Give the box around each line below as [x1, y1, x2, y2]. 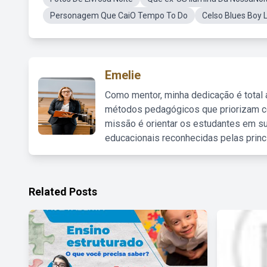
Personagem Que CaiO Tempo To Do [50, 11, 188, 20]
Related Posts [29, 185, 97, 198]
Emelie [105, 68, 141, 82]
